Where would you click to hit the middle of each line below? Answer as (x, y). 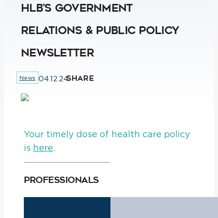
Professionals (61, 180)
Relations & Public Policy (100, 30)
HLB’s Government (77, 8)
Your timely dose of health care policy (107, 134)
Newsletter (57, 53)
